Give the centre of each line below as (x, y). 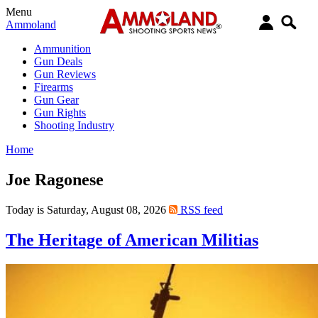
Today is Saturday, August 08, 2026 (87, 209)
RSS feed (200, 209)
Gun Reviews (65, 74)
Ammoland (31, 24)
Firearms (54, 87)
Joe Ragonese (55, 179)
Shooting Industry (74, 125)
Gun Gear (56, 100)
